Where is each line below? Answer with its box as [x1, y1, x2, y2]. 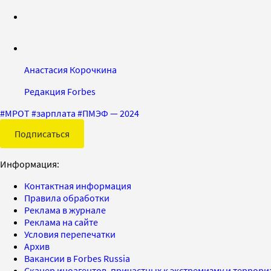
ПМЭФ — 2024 [82, 106, 139, 119]
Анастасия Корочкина [24, 63, 117, 76]
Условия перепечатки [24, 227, 116, 240]
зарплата [36, 106, 76, 119]
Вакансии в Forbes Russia [24, 252, 130, 264]
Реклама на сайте [24, 215, 98, 228]
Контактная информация [24, 179, 131, 192]
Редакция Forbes [24, 85, 96, 97]
